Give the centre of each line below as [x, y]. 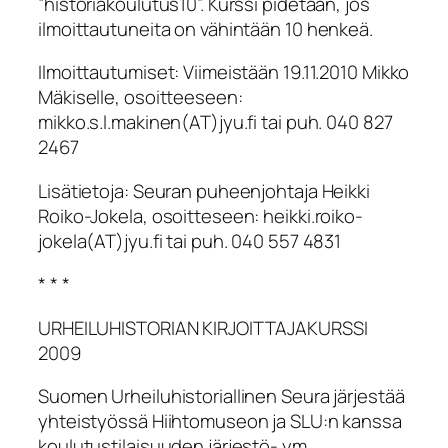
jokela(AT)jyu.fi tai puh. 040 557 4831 [190, 240]
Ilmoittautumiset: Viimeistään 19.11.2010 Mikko [224, 72]
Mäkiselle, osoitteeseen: [140, 97]
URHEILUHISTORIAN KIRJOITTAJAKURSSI [203, 327]
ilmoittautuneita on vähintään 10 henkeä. [205, 28]
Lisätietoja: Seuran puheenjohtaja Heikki [204, 190]
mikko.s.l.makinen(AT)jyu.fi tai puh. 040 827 [215, 122]
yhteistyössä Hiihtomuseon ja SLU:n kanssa [220, 421]
